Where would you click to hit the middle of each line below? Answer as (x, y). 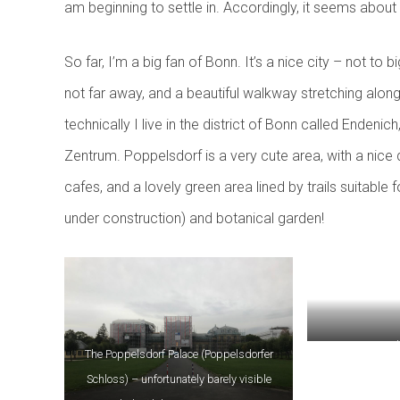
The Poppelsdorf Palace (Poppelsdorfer (179, 354)
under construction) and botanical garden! (194, 218)
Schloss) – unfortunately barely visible (179, 379)
